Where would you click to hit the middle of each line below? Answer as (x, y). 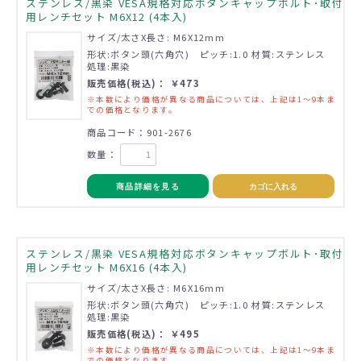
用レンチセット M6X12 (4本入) (107, 16)
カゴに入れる (274, 186)
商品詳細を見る (147, 186)
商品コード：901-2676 (139, 132)
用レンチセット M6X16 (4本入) (107, 267)
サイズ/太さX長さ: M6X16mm (156, 287)
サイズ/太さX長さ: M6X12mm (156, 37)
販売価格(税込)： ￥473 (143, 83)
